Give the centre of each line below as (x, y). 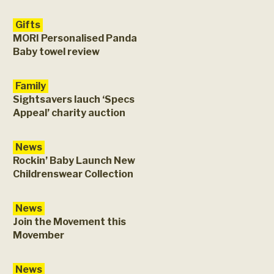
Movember (39, 235)
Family (31, 86)
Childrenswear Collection (73, 174)
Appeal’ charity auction (69, 113)
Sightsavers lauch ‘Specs (74, 99)
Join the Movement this (69, 222)
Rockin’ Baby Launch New (74, 161)
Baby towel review (56, 52)
